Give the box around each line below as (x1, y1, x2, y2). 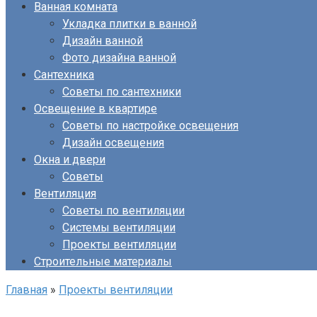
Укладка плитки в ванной (62, 17, 197, 30)
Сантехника (34, 68, 94, 81)
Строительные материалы (34, 255, 172, 268)
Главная (6, 283, 47, 296)
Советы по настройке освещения (62, 119, 238, 132)
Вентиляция (34, 187, 96, 200)
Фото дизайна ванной (62, 51, 176, 64)
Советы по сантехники (62, 85, 181, 98)
